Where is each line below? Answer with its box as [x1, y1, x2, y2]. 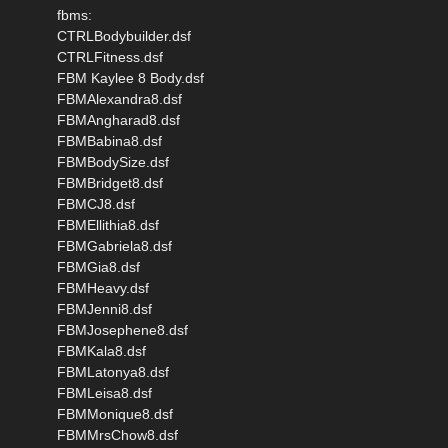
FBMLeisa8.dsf [57, 385, 152, 402]
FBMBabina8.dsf [57, 133, 162, 150]
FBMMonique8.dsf [57, 406, 173, 423]
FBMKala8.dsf [57, 343, 146, 360]
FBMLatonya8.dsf [57, 364, 169, 381]
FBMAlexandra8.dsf [57, 91, 182, 108]
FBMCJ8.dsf [57, 196, 135, 213]
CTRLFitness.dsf [57, 49, 163, 66]
